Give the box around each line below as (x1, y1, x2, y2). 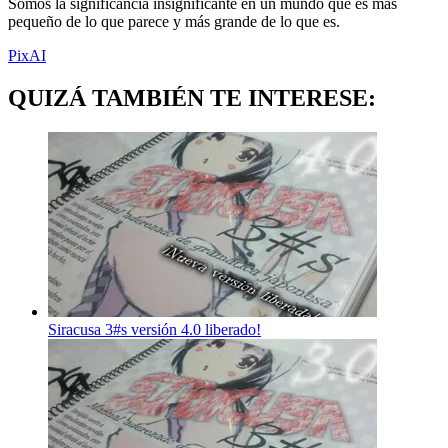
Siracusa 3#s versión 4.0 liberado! (48, 320, 261, 338)
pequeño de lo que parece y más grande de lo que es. (8, 12, 340, 30)
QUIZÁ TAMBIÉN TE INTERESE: (8, 84, 376, 111)
